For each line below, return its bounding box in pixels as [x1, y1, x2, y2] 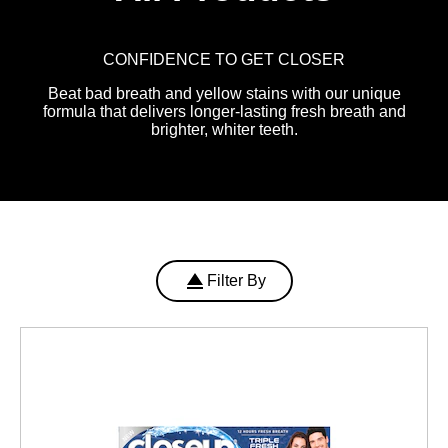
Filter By [206, 272, 266, 290]
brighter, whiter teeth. [150, 121, 298, 139]
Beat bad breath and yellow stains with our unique [47, 85, 401, 103]
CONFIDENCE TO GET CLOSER [103, 51, 345, 69]
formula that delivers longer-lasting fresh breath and [42, 103, 406, 121]
